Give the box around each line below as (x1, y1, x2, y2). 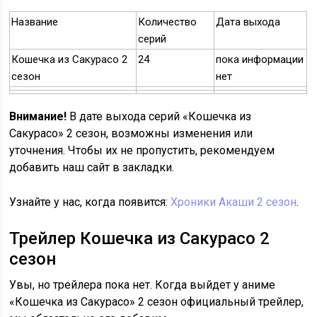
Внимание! (9, 110, 67, 124)
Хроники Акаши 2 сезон (171, 195, 297, 209)
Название (11, 16, 59, 29)
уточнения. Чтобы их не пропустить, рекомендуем (9, 144, 275, 158)
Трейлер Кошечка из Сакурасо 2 (9, 229, 270, 249)
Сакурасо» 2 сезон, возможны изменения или (9, 127, 253, 141)
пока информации (216, 53, 304, 67)
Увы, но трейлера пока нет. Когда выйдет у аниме (9, 278, 276, 292)
